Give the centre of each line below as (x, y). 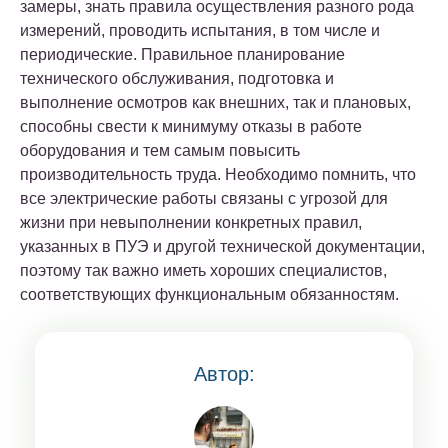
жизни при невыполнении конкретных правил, (191, 223)
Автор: (224, 374)
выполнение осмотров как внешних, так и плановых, (215, 103)
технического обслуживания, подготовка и (177, 79)
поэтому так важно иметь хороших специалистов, (203, 271)
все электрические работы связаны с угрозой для (204, 199)
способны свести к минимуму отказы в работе (191, 127)
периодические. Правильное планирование (182, 55)
